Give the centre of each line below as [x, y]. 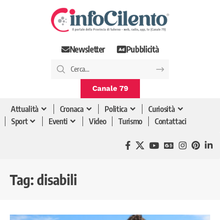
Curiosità [162, 109]
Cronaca [72, 109]
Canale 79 [110, 88]
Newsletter [87, 49]
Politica [116, 109]
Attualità [25, 109]
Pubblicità [142, 49]
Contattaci [171, 122]
